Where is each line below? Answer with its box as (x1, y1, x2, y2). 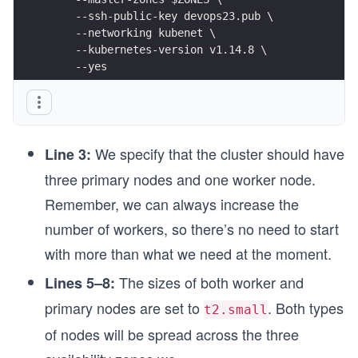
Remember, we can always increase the (45, 193, 299, 214)
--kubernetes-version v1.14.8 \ (50, 42, 267, 56)
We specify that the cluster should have (91, 143, 344, 164)
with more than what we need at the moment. (45, 243, 332, 264)
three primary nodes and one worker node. (45, 169, 316, 189)
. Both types (268, 297, 344, 318)
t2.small (204, 302, 268, 317)
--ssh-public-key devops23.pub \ (50, 9, 273, 22)
